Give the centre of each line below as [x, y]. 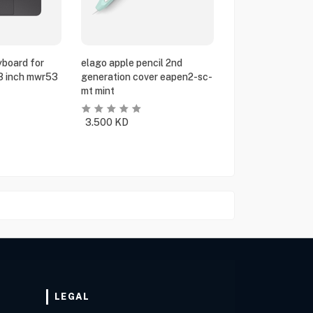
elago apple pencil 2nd [132, 63]
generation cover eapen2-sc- [147, 77]
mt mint [98, 91]
